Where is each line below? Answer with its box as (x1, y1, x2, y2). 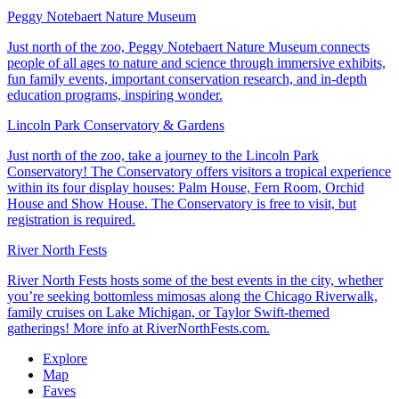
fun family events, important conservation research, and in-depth (7, 70, 367, 86)
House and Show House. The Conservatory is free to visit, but (7, 195, 356, 211)
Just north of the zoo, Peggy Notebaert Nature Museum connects (7, 38, 370, 54)
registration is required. (7, 211, 135, 227)
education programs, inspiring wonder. (7, 86, 223, 102)
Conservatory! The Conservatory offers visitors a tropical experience (7, 163, 391, 179)
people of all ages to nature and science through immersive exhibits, (7, 54, 386, 70)
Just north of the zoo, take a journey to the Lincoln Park (7, 147, 319, 163)
